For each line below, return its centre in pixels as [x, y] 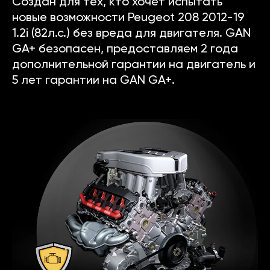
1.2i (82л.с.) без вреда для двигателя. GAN [131, 34]
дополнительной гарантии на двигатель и [134, 65]
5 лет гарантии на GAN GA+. [93, 81]
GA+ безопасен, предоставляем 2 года [125, 50]
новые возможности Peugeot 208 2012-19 [128, 18]
